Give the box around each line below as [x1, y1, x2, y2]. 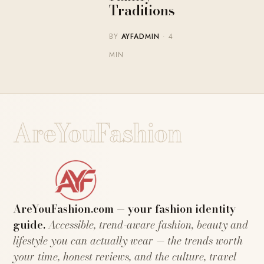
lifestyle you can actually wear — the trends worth [13, 233, 243, 249]
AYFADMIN [121, 31, 160, 42]
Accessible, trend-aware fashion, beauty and [45, 217, 249, 233]
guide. [13, 217, 46, 233]
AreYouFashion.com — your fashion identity [13, 201, 236, 217]
